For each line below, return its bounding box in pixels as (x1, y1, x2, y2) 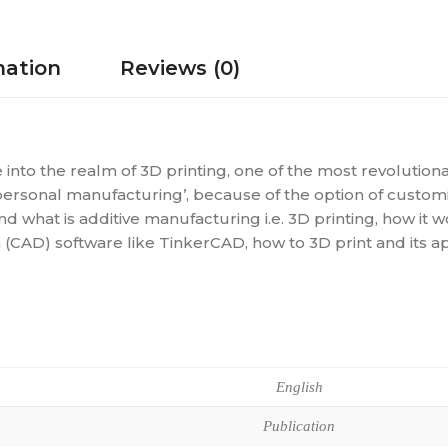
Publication (263, 418, 335, 434)
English (275, 379, 323, 395)
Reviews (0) (120, 55, 240, 80)
